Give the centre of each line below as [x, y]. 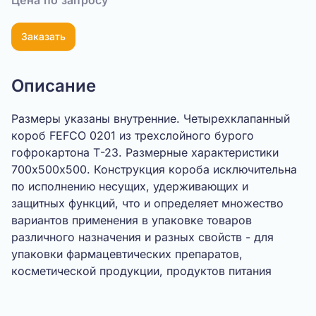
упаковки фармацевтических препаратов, [127, 254]
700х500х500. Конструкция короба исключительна [154, 169]
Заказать [43, 36]
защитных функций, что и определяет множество [147, 203]
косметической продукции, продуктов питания [141, 271]
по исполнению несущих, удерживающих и [130, 186]
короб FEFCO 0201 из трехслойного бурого [133, 135]
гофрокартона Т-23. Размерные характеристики [145, 152]
